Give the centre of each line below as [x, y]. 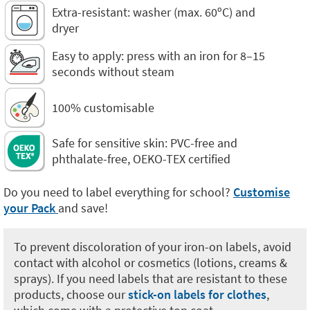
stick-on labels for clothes [197, 294]
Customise [262, 192]
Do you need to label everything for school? [118, 192]
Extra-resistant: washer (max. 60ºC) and [154, 12]
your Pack [31, 208]
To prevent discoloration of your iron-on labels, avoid [153, 247]
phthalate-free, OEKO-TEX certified [141, 159]
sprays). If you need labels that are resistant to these [151, 279]
